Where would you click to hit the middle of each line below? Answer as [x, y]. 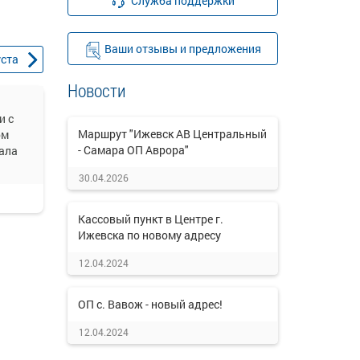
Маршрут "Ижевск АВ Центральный [172, 134]
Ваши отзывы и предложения [182, 49]
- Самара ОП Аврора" [133, 150]
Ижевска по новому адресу [149, 235]
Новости [96, 90]
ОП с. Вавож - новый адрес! [150, 304]
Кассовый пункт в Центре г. [150, 219]
